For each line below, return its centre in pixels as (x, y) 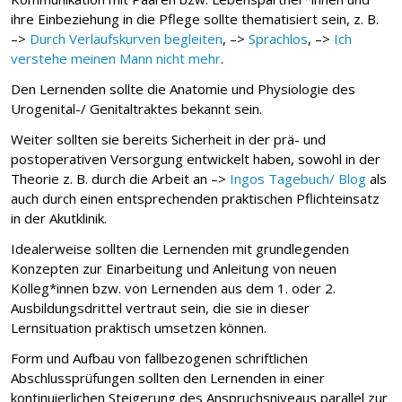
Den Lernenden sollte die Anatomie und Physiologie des (183, 88)
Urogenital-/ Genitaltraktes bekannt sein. (136, 108)
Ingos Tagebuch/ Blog (298, 178)
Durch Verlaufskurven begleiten (126, 38)
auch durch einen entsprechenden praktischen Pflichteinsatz (195, 198)
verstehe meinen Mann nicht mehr (116, 58)
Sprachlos (278, 38)
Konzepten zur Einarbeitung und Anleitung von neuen (174, 268)
